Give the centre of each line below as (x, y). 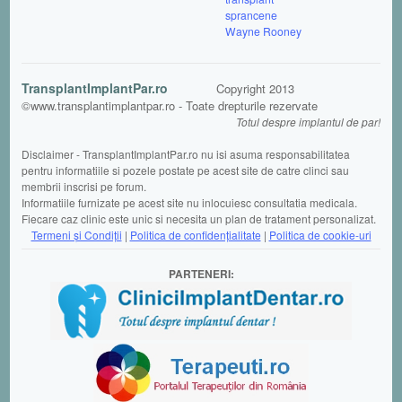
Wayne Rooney (264, 31)
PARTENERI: (201, 273)
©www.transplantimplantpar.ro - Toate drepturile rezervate (170, 105)
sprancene (252, 14)
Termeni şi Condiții (76, 234)
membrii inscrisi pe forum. (84, 186)
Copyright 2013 (255, 88)
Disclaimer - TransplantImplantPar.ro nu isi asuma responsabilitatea (186, 153)
